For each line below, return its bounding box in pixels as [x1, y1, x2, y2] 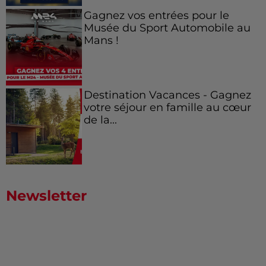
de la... [83, 113, 117, 126]
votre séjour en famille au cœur [83, 100, 251, 113]
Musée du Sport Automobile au [83, 21, 251, 34]
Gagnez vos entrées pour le [83, 9, 229, 22]
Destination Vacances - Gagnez [83, 88, 251, 101]
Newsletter [6, 187, 87, 205]
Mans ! [83, 34, 119, 47]
